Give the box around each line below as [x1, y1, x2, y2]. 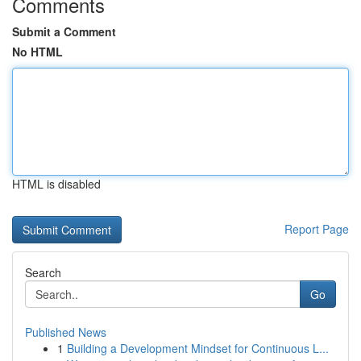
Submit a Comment [12, 23, 116, 39]
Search [25, 264, 61, 280]
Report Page [284, 221, 349, 237]
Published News [25, 324, 106, 340]
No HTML [12, 44, 63, 60]
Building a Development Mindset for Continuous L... [67, 340, 329, 356]
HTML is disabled [12, 176, 101, 192]
